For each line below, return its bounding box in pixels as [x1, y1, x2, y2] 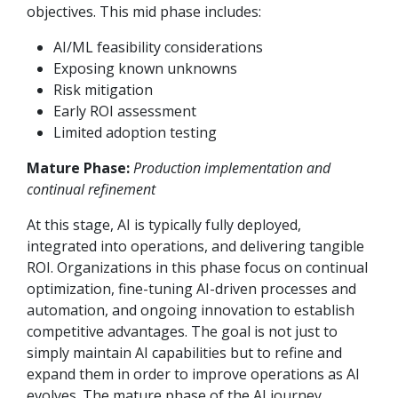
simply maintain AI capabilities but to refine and [27, 343, 342, 363]
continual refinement [27, 179, 155, 200]
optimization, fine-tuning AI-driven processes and [27, 279, 356, 299]
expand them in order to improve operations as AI [27, 364, 360, 385]
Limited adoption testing [53, 123, 217, 143]
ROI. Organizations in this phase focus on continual [27, 258, 368, 278]
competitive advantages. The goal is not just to [27, 322, 338, 342]
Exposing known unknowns [53, 59, 237, 79]
